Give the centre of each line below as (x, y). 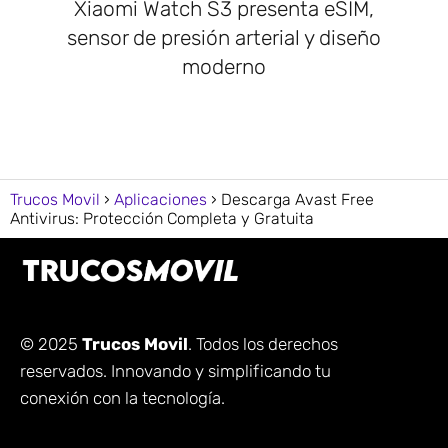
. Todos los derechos (263, 344)
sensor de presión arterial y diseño (224, 37)
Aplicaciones (160, 199)
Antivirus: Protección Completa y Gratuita (162, 218)
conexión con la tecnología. (122, 398)
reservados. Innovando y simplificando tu (175, 371)
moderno (224, 66)
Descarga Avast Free (297, 199)
